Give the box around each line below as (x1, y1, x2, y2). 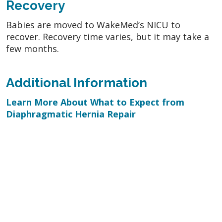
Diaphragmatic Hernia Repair (6, 108, 136, 120)
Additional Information (6, 75, 147, 90)
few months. (6, 42, 59, 55)
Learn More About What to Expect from (6, 96, 184, 108)
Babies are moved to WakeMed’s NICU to (6, 18, 180, 31)
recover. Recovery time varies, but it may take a (6, 30, 209, 43)
